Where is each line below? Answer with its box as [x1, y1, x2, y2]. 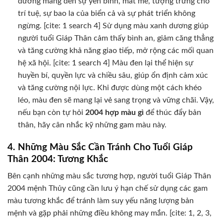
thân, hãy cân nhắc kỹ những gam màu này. [17, 120, 166, 129]
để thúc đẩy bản [143, 108, 201, 116]
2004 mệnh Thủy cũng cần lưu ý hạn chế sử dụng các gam [7, 184, 208, 193]
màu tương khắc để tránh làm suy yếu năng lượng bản [7, 197, 194, 205]
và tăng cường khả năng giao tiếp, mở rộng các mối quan [17, 46, 214, 55]
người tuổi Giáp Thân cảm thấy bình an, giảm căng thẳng [17, 34, 214, 42]
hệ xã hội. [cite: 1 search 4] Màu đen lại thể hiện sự [17, 58, 193, 67]
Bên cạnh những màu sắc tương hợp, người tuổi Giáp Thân [7, 172, 211, 180]
